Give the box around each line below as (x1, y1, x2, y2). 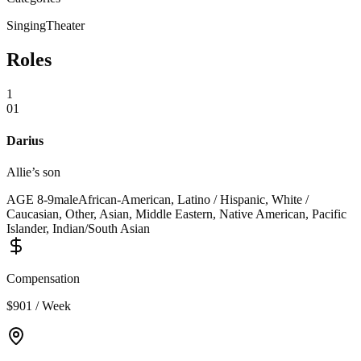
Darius (6, 133, 44, 147)
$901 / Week (6, 298, 71, 313)
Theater (46, 19, 85, 33)
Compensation (6, 271, 80, 285)
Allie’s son (6, 164, 60, 179)
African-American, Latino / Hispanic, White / (78, 192, 309, 206)
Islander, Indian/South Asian (6, 221, 150, 235)
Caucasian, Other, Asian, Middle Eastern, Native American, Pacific (6, 206, 346, 221)
